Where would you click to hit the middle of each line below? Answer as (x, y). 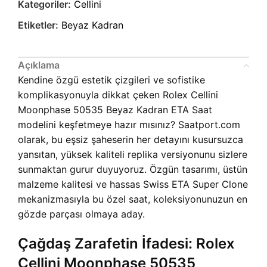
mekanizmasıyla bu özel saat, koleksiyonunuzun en (133, 199)
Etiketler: (38, 25)
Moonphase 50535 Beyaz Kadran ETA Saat (115, 110)
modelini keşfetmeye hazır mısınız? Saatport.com (129, 125)
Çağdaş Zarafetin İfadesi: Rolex (126, 244)
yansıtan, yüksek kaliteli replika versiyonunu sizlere (133, 155)
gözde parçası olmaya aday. (81, 214)
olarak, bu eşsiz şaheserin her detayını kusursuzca (131, 140)
